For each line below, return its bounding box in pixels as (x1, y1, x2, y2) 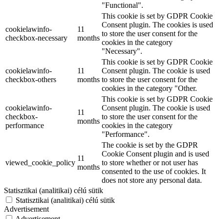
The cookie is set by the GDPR (102, 141, 198, 150)
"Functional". (102, 1, 143, 10)
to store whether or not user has (102, 158, 198, 167)
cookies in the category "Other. (102, 84, 197, 93)
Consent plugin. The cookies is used (102, 21, 213, 29)
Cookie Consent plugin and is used (102, 150, 209, 158)
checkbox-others (5, 75, 56, 84)
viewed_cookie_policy (5, 158, 75, 167)
